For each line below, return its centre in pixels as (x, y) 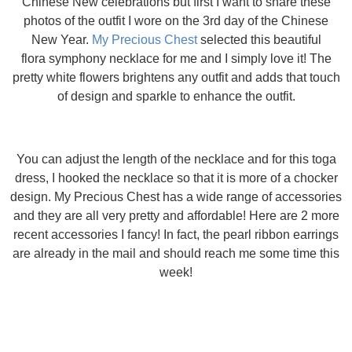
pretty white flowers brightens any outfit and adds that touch (176, 77)
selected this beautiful (259, 40)
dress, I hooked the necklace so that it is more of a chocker (176, 178)
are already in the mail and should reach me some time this (176, 253)
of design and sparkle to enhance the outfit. (176, 96)
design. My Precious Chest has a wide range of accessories (176, 197)
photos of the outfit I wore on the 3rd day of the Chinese (176, 21)
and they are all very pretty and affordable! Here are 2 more (176, 216)
